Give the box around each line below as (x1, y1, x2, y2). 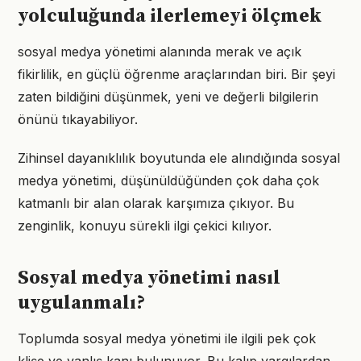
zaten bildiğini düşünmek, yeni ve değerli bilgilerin (18, 89, 318, 105)
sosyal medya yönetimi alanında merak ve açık (18, 44, 301, 60)
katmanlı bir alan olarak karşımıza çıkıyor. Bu (18, 195, 294, 211)
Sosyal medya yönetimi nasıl (18, 266, 280, 290)
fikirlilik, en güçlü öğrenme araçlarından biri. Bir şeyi (18, 66, 335, 82)
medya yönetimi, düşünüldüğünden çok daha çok (18, 172, 319, 189)
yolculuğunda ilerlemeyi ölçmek (18, 4, 322, 28)
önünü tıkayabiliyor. (18, 111, 138, 127)
